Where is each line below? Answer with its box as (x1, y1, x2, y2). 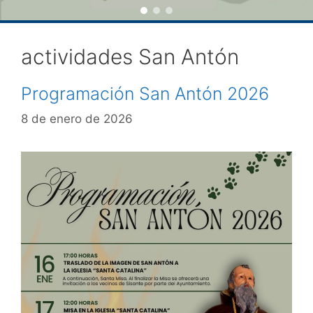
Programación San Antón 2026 (21, 83, 269, 104)
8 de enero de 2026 (21, 111, 133, 126)
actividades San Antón (21, 44, 239, 69)
